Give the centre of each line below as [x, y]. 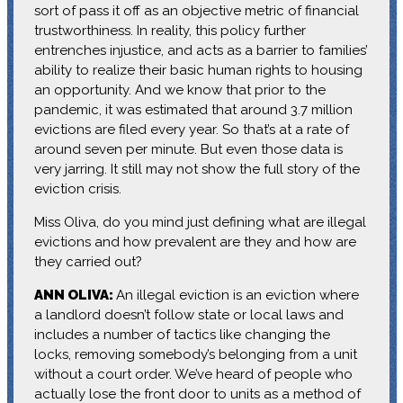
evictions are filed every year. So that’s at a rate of [191, 129]
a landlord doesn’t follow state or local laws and [188, 314]
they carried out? [88, 261]
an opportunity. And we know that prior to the [179, 90]
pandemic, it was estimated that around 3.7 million [193, 109]
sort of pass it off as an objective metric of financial [196, 10]
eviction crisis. [77, 188]
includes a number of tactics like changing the [182, 334]
